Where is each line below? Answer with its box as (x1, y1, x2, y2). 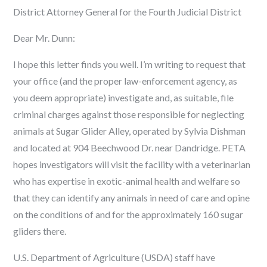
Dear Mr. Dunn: (13, 32, 76, 44)
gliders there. (13, 225, 67, 237)
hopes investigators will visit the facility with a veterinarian (13, 158, 251, 170)
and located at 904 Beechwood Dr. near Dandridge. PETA (13, 141, 246, 153)
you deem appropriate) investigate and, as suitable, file (13, 91, 234, 103)
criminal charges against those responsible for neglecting (13, 108, 245, 120)
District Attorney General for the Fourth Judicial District (13, 5, 242, 17)
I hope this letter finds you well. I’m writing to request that (13, 58, 246, 70)
